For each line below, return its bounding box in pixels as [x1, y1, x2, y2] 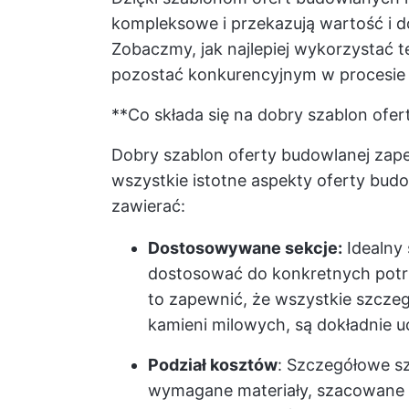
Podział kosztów [148, 355, 278, 374]
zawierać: [111, 196, 185, 215]
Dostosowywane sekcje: [148, 238, 342, 257]
